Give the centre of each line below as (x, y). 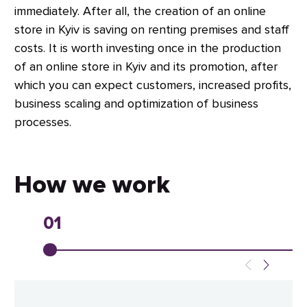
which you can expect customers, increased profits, (153, 85)
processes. (43, 122)
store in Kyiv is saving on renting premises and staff (152, 29)
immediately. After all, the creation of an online (140, 11)
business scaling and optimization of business (136, 103)
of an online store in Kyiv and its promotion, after (146, 66)
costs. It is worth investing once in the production (148, 48)
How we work (92, 185)
